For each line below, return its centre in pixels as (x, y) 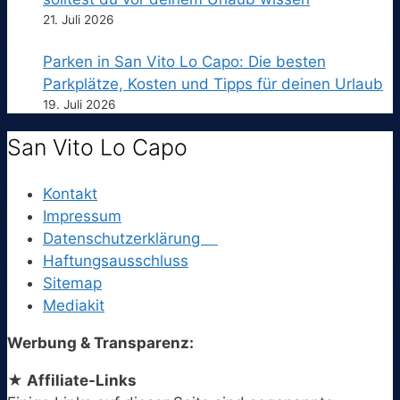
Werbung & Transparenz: (100, 343)
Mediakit (74, 306)
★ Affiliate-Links (72, 381)
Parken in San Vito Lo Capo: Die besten (184, 61)
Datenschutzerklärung (130, 239)
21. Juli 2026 (79, 19)
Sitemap (72, 283)
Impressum (82, 217)
